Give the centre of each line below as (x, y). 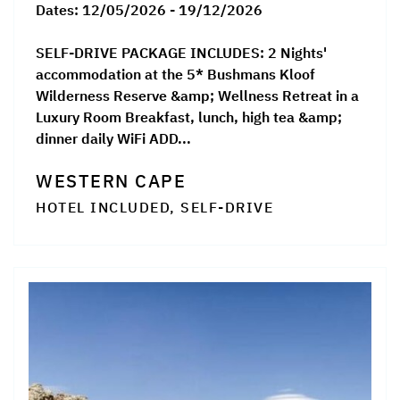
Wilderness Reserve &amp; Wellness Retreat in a (197, 96)
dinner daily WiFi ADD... (113, 139)
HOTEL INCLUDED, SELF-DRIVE (154, 208)
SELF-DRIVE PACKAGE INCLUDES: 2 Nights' (181, 53)
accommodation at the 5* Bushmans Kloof (175, 75)
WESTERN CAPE (111, 181)
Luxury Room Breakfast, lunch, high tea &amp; (189, 117)
